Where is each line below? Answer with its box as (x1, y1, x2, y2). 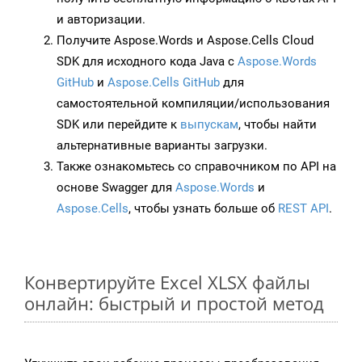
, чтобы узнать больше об (128, 201, 278, 217)
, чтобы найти (238, 117, 317, 133)
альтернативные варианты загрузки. (57, 138, 267, 154)
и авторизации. (57, 12, 145, 27)
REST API (278, 201, 329, 217)
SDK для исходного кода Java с (57, 54, 238, 69)
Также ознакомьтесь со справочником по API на (57, 159, 336, 175)
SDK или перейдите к (57, 117, 180, 133)
